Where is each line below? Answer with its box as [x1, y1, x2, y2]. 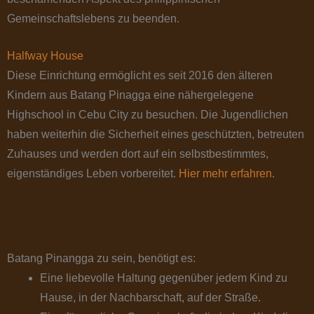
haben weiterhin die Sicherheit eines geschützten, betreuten [7, 128, 304, 141]
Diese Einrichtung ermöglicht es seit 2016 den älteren [7, 69, 273, 82]
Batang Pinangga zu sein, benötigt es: [7, 252, 196, 265]
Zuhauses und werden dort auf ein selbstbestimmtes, [7, 148, 268, 161]
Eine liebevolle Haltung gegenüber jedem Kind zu [39, 272, 287, 285]
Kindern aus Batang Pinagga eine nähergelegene [7, 89, 254, 102]
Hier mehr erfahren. [179, 168, 275, 180]
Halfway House [7, 50, 83, 62]
